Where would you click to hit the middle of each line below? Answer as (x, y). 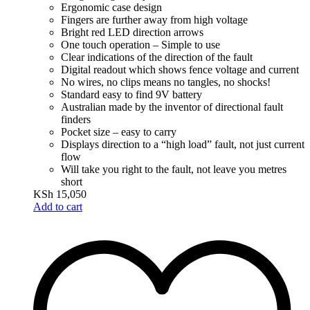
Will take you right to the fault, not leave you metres (174, 169)
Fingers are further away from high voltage (154, 19)
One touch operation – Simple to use (140, 44)
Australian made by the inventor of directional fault (172, 107)
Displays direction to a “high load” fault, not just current (183, 144)
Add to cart (58, 206)
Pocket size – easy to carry (119, 131)
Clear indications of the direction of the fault (157, 57)
